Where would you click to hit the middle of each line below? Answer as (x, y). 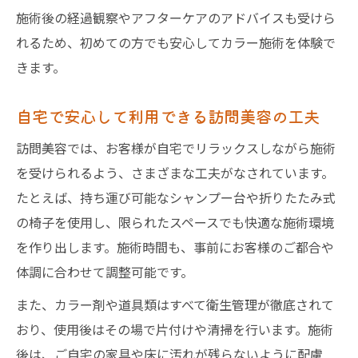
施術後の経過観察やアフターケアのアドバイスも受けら (176, 18)
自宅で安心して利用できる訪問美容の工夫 (168, 116)
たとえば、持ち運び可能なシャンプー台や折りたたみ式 (176, 197)
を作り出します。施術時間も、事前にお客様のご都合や (175, 247)
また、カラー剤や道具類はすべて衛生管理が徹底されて (175, 304)
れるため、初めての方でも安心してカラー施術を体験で (176, 42)
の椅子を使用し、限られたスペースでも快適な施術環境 (175, 222)
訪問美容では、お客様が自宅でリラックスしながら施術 (176, 148)
